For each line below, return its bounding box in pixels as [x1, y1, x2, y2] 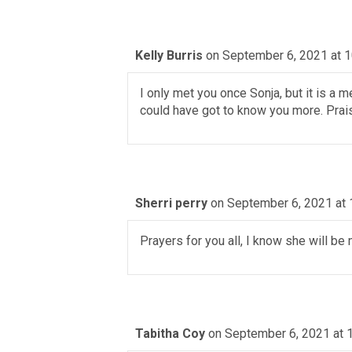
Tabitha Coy [135, 326, 205, 341]
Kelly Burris [135, 48, 203, 63]
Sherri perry [135, 196, 207, 211]
